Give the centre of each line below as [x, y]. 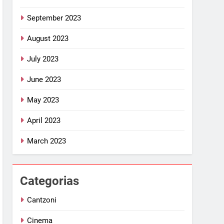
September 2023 [54, 18]
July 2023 [43, 59]
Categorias [50, 181]
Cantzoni [42, 200]
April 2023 [44, 120]
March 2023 [47, 141]
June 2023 [44, 79]
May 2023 [43, 100]
